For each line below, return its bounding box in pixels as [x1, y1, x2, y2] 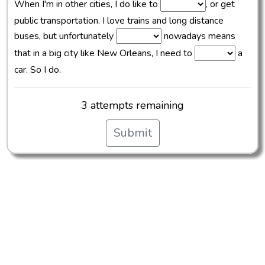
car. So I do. [14, 63, 61, 77]
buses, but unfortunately [14, 30, 116, 43]
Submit [113, 125, 152, 141]
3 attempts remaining [81, 98, 184, 113]
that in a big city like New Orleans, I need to [14, 47, 195, 60]
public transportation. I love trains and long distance [14, 14, 224, 28]
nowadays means [161, 30, 235, 43]
